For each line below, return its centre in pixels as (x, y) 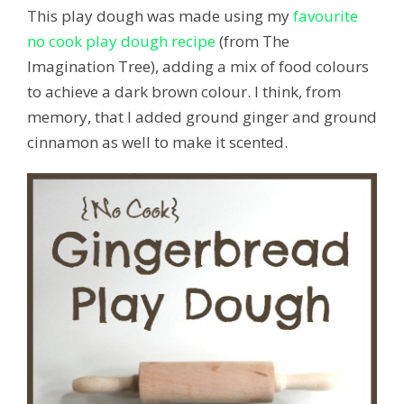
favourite (326, 16)
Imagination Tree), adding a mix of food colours (198, 67)
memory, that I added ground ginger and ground (202, 117)
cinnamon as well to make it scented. (157, 142)
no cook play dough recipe (121, 41)
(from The (252, 41)
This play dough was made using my (160, 16)
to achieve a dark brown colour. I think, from (184, 92)
